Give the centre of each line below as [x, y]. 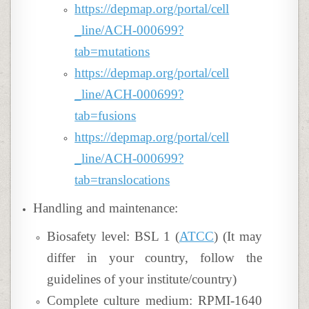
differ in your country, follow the [154, 258]
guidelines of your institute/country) [142, 279]
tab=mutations [112, 51]
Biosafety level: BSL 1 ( [113, 236]
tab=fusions [106, 116]
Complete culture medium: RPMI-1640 [154, 300]
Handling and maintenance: [106, 208]
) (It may [238, 236]
